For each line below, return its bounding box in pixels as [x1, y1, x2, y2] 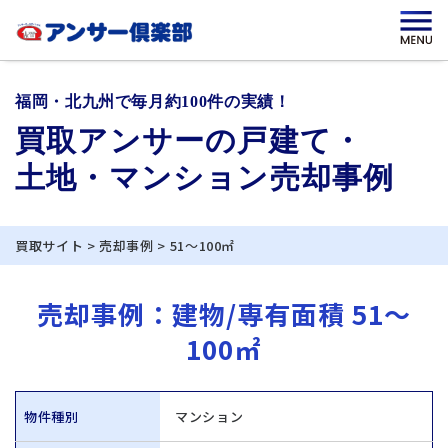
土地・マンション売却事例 [15, 161, 395, 194]
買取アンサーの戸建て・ [15, 124, 364, 157]
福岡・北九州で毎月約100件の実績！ [15, 93, 291, 110]
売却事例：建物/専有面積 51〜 [36, 295, 412, 332]
